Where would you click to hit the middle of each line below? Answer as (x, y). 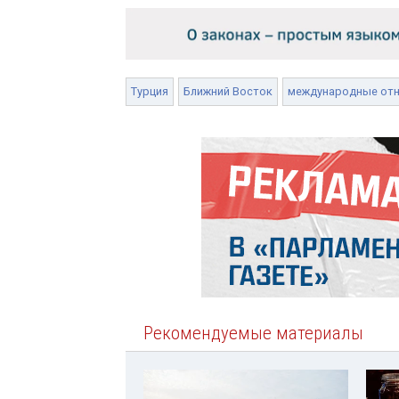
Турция (150, 91)
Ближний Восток (228, 91)
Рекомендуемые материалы (253, 333)
